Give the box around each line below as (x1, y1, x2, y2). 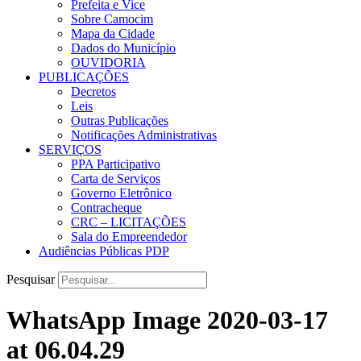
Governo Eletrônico (71, 185, 172, 200)
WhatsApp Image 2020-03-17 (6, 305, 328, 335)
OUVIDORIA (71, 55, 146, 69)
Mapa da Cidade (71, 26, 155, 40)
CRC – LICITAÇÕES (71, 214, 186, 229)
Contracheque (71, 200, 142, 214)
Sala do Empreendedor (71, 229, 187, 243)
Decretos (71, 84, 116, 98)
